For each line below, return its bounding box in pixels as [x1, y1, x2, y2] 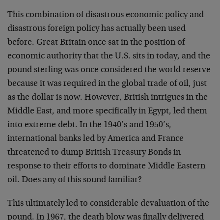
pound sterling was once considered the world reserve [7, 66, 211, 75]
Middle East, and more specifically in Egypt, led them [7, 107, 207, 116]
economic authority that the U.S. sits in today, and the [7, 52, 210, 61]
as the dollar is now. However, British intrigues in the [7, 93, 208, 102]
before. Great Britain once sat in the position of [7, 38, 185, 47]
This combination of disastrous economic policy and [7, 11, 204, 20]
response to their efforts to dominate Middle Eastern [7, 162, 205, 171]
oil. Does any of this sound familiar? [7, 176, 142, 185]
